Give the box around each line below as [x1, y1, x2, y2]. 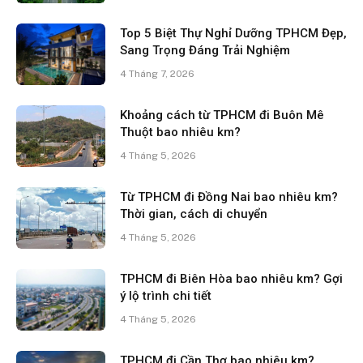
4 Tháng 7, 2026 [120, 68, 194, 80]
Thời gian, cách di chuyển [120, 207, 267, 222]
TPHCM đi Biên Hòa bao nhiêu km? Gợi [120, 271, 343, 287]
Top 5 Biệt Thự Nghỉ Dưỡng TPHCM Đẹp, [120, 26, 347, 41]
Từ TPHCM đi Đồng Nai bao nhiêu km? [120, 190, 338, 205]
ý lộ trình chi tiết [120, 288, 211, 304]
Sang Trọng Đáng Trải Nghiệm [120, 43, 290, 58]
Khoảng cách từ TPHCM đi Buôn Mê [120, 108, 324, 123]
